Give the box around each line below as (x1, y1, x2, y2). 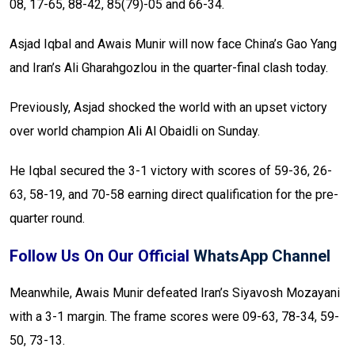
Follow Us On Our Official (10, 246, 193, 266)
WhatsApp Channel (193, 246, 330, 266)
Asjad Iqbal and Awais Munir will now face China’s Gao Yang (10, 36, 337, 52)
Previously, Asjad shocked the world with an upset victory (10, 100, 327, 116)
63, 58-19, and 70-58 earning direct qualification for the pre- (10, 187, 338, 203)
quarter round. (10, 211, 85, 227)
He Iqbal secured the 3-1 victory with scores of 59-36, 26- (10, 163, 332, 179)
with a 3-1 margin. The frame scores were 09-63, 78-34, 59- (10, 309, 339, 325)
